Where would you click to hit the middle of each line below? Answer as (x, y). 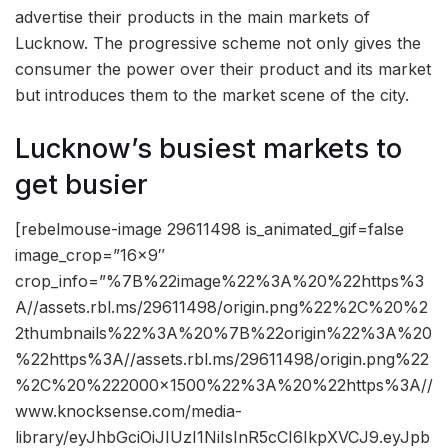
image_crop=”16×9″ (90, 255)
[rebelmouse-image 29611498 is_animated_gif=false (209, 229)
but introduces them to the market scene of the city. (212, 95)
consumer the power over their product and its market (223, 69)
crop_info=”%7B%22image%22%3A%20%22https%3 (219, 281)
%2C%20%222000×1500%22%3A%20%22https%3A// (224, 385)
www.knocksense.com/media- (128, 411)
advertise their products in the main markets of (192, 17)
